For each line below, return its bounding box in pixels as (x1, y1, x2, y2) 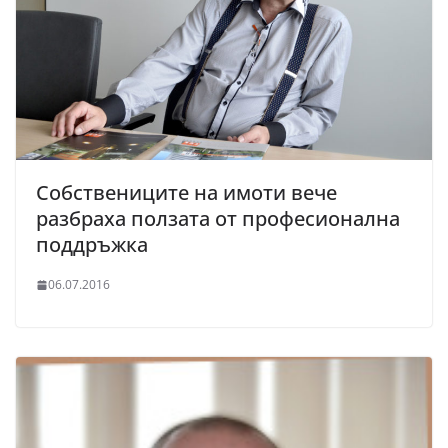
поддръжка (36, 231, 148, 259)
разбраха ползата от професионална (36, 205, 400, 233)
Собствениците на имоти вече (36, 179, 337, 207)
